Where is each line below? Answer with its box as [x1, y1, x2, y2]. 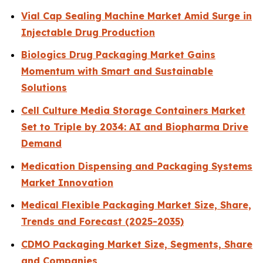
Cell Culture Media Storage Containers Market [21, 104, 245, 117]
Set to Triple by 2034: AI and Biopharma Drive [21, 121, 248, 133]
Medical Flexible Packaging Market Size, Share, [21, 199, 251, 211]
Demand [21, 137, 62, 150]
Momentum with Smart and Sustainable [21, 65, 213, 77]
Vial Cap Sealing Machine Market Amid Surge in [21, 9, 252, 22]
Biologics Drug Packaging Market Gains [21, 49, 215, 61]
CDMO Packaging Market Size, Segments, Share [21, 238, 252, 251]
